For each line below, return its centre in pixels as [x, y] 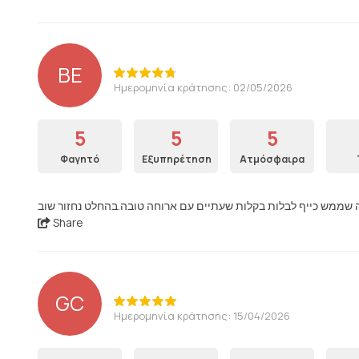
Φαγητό [80, 159]
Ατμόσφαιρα [272, 159]
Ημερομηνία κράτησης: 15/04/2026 [202, 315]
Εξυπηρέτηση [177, 159]
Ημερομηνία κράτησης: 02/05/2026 [203, 87]
